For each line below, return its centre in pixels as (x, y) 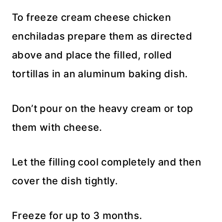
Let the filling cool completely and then (107, 162)
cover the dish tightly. (65, 181)
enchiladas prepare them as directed (102, 36)
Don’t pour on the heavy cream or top (103, 108)
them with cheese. (57, 127)
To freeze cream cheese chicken (91, 17)
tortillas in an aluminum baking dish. (100, 74)
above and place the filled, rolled (92, 55)
